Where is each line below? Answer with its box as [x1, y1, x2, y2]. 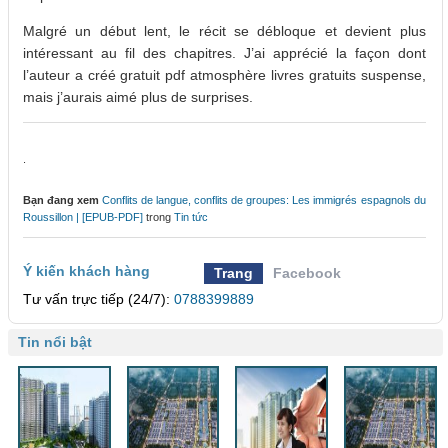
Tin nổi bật [18, 334, 92, 351]
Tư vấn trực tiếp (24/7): [23, 291, 174, 308]
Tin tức [174, 211, 208, 224]
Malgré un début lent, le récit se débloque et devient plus [23, 23, 426, 40]
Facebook [273, 265, 342, 282]
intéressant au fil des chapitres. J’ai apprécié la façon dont [23, 45, 426, 62]
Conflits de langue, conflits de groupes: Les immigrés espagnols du [102, 194, 426, 207]
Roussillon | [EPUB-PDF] [23, 211, 143, 224]
